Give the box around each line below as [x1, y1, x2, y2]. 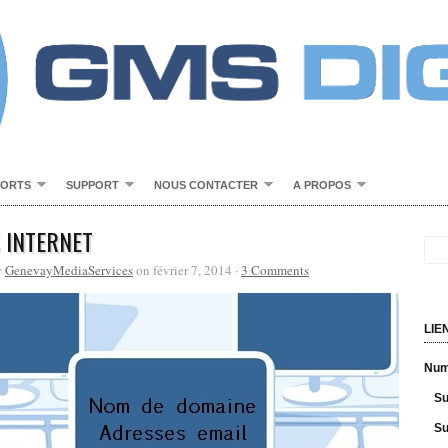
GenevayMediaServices [5, 261, 133, 279]
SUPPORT [66, 179, 119, 191]
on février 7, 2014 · [133, 261, 241, 279]
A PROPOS [293, 179, 351, 191]
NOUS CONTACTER [154, 179, 258, 191]
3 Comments [241, 261, 309, 279]
